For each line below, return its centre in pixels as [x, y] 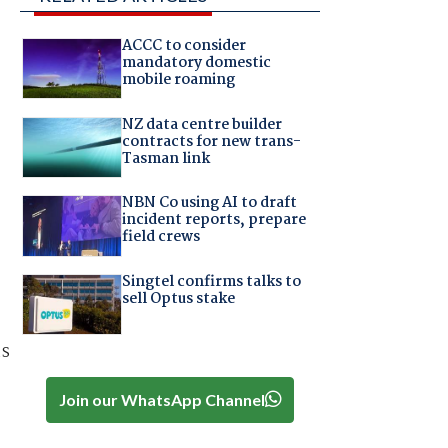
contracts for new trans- [211, 141]
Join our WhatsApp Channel [161, 399]
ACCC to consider [183, 46]
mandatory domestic [196, 63]
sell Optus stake [178, 298]
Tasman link [165, 158]
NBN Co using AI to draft [209, 203]
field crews [160, 237]
